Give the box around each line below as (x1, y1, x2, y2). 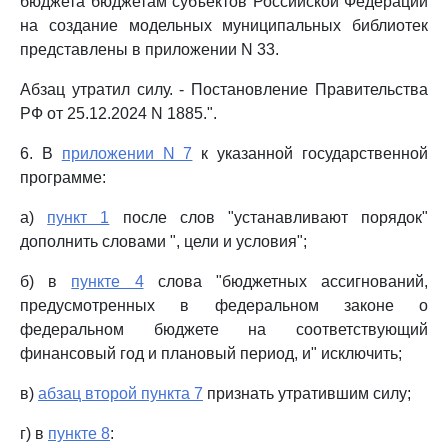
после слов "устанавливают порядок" (109, 209, 429, 226)
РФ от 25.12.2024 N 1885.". (20, 105, 217, 122)
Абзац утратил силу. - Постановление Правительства (20, 81, 428, 98)
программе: (20, 169, 106, 186)
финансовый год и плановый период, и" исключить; (20, 345, 402, 362)
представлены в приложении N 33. (20, 41, 279, 58)
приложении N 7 (61, 145, 193, 162)
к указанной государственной (192, 145, 429, 162)
